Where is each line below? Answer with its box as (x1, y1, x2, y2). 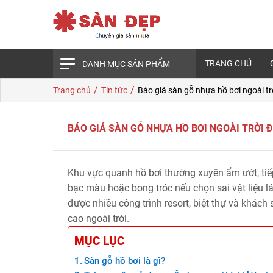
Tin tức (101, 85, 127, 95)
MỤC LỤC (74, 234, 124, 249)
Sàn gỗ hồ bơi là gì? (84, 255, 166, 266)
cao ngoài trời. (68, 213, 129, 224)
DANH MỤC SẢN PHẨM (82, 59, 170, 69)
